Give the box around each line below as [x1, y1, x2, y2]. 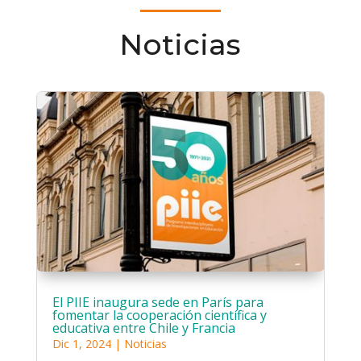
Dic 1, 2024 [52, 335, 111, 351]
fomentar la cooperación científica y [52, 305, 267, 324]
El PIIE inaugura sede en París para [52, 293, 263, 311]
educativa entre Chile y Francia [52, 318, 235, 337]
